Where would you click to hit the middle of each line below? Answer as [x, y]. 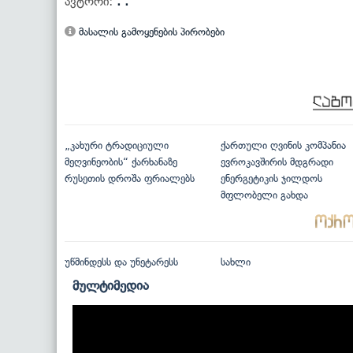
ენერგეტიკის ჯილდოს [271, 178]
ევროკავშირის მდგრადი [277, 162]
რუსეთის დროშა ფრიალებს [130, 178]
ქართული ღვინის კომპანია [283, 145]
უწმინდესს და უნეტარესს [121, 262]
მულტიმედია [111, 285]
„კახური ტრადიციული [117, 145]
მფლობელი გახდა [264, 195]
